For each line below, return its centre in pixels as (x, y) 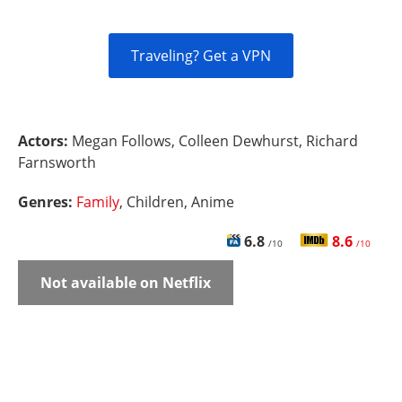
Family (98, 202)
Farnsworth (57, 162)
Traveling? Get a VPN (201, 56)
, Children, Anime (177, 202)
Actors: (45, 141)
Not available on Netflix (126, 283)
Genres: (47, 202)
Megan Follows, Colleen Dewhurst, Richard (215, 141)
